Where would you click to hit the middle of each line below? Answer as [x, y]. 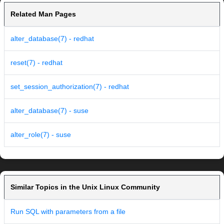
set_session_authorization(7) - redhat [70, 87]
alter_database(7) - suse [49, 111]
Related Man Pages [43, 14]
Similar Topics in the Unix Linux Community [85, 187]
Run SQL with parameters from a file [68, 212]
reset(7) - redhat [36, 63]
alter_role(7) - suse [41, 135]
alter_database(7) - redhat [52, 39]
